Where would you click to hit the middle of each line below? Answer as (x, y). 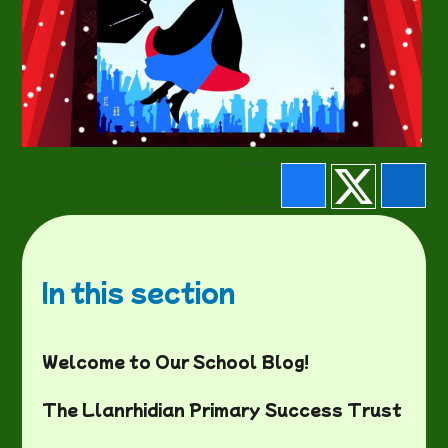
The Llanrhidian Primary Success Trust (222, 409)
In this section (139, 291)
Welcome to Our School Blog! (176, 361)
